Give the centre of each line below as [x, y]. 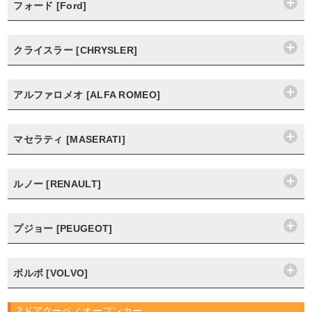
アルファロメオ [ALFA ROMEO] [87, 95]
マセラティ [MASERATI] [70, 139]
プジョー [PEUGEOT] [63, 228]
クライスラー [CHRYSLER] [76, 50]
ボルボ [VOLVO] [51, 273]
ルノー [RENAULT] [57, 184]
